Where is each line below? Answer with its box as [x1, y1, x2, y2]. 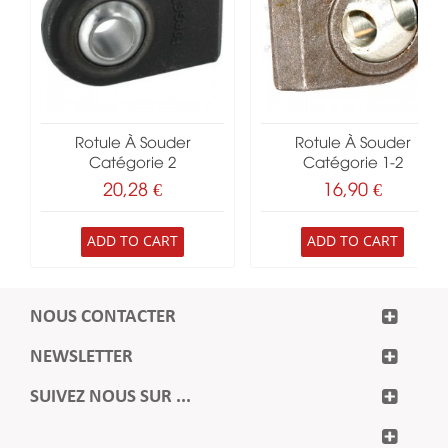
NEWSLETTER [30, 348, 133, 368]
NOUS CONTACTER [30, 308, 176, 328]
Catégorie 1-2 [302, 157, 403, 172]
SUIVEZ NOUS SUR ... [30, 388, 191, 408]
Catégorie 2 [89, 157, 176, 172]
